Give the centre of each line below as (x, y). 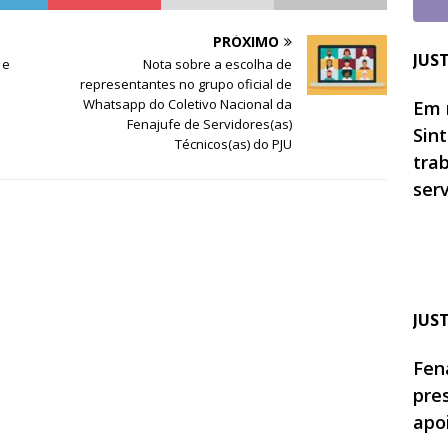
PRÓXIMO (246, 41)
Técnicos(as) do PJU (234, 144)
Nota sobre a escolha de (218, 64)
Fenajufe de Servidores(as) (210, 124)
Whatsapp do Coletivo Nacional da (188, 104)
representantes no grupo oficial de (186, 84)
